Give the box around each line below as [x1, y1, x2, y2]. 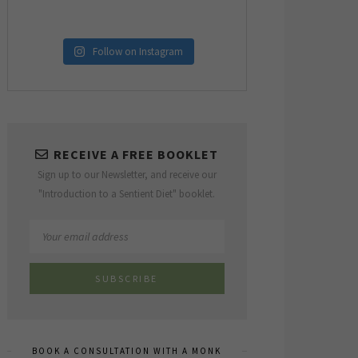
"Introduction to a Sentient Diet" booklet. [38, 187, 215, 201]
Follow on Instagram [93, 45, 184, 58]
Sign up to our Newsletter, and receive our [37, 168, 217, 181]
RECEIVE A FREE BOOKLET [54, 146, 218, 162]
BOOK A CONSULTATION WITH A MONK [31, 345, 221, 356]
